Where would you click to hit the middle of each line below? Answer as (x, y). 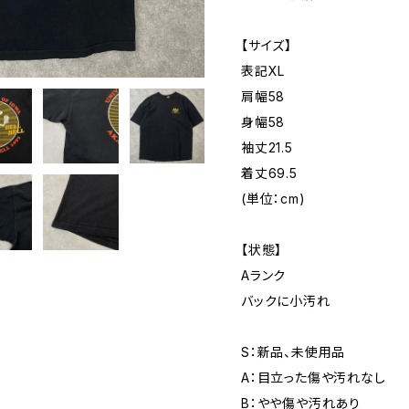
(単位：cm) (273, 199)
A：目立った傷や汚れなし (314, 378)
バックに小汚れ (286, 301)
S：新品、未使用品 (294, 352)
